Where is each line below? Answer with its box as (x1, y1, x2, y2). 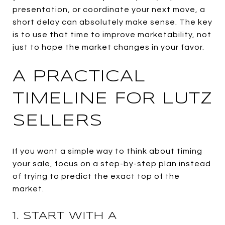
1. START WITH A (13, 210, 117, 221)
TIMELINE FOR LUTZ (13, 91, 212, 107)
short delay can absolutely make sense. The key (13, 18, 212, 26)
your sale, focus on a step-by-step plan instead (13, 159, 211, 168)
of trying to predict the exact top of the (13, 172, 180, 180)
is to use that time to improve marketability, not (13, 30, 211, 39)
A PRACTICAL (13, 69, 146, 85)
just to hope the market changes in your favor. (13, 43, 204, 51)
